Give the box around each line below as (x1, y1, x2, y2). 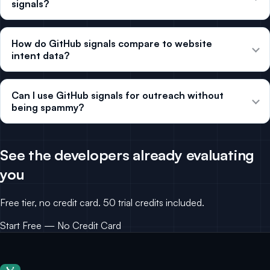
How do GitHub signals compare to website (11, 37, 212, 50)
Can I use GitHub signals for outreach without (11, 89, 224, 102)
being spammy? (11, 101, 84, 114)
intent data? (11, 49, 69, 62)
